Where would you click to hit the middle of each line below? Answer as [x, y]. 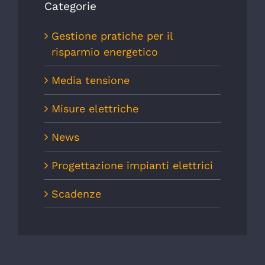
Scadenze [76, 194]
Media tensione [91, 80]
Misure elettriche [95, 109]
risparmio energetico [105, 52]
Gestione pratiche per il [112, 36]
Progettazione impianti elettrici [132, 166]
